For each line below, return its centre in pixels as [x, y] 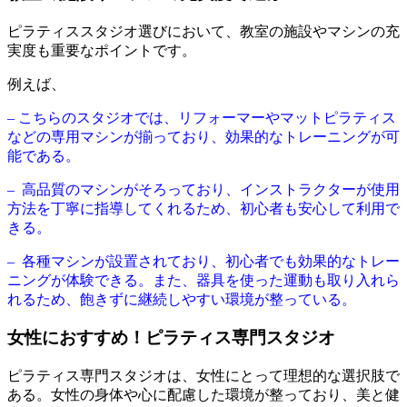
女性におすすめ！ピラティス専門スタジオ [171, 338]
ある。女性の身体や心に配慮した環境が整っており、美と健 [203, 395]
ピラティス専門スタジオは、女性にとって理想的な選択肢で [203, 376]
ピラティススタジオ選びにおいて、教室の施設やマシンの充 [203, 31]
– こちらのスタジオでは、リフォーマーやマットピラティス [202, 117]
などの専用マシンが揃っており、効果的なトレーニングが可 [203, 136]
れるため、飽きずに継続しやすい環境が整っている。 [182, 299]
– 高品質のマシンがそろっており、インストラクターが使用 [203, 189]
